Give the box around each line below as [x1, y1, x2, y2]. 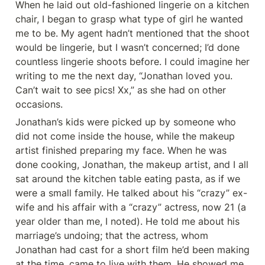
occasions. [15, 98, 63, 110]
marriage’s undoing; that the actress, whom [15, 230, 208, 241]
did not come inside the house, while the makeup [15, 130, 235, 142]
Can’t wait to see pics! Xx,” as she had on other [15, 84, 226, 96]
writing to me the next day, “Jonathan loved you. [15, 70, 232, 82]
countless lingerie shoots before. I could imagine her [15, 56, 250, 67]
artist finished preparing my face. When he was [15, 144, 227, 156]
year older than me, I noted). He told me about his [15, 215, 240, 227]
